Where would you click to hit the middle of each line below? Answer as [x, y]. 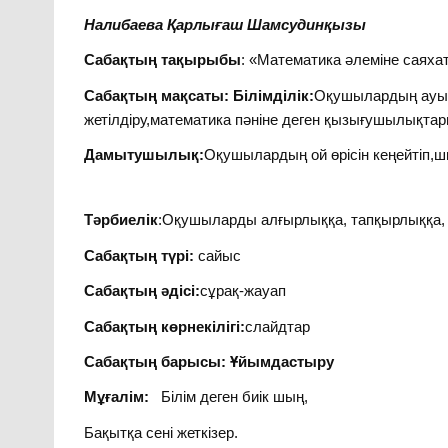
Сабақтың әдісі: [142, 291]
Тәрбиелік [121, 220]
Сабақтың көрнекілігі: [165, 326]
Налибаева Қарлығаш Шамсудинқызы [225, 24]
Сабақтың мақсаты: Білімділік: [199, 95]
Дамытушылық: [144, 155]
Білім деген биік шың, [235, 397]
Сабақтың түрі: [139, 255]
